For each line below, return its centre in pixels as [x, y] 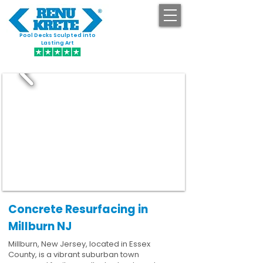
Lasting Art [58, 43]
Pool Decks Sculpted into [58, 35]
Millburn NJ [40, 226]
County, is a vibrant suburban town [74, 254]
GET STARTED [152, 40]
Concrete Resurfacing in [78, 209]
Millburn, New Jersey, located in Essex [79, 244]
